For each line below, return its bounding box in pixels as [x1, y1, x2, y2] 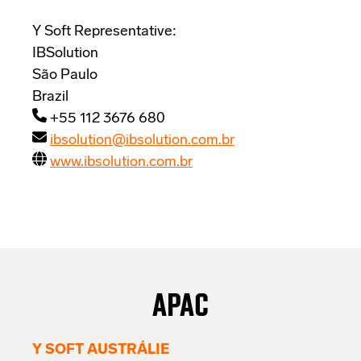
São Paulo [32, 67, 98, 83]
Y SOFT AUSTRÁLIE [32, 342, 169, 359]
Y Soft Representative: [32, 23, 176, 39]
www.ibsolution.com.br [50, 154, 193, 170]
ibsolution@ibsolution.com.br [50, 132, 234, 148]
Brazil [32, 89, 68, 105]
